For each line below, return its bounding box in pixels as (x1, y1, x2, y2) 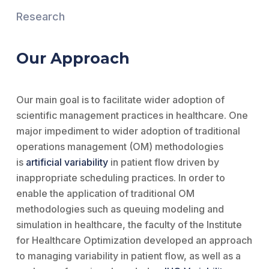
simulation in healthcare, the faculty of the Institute (16, 218, 242, 231)
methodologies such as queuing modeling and (16, 202, 224, 215)
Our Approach (16, 49, 130, 67)
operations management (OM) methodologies (16, 140, 223, 153)
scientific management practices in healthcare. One (16, 109, 248, 121)
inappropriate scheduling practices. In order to (16, 171, 225, 184)
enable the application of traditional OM (16, 187, 195, 199)
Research (16, 10, 65, 23)
